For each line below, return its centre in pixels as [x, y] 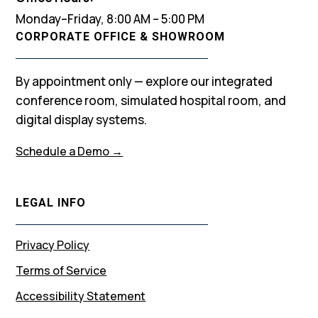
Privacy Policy [53, 245]
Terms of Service [61, 270]
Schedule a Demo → [70, 151]
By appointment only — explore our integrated [144, 81]
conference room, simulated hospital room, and [151, 100]
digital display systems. [82, 119]
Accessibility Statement [81, 296]
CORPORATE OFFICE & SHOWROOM [121, 36]
